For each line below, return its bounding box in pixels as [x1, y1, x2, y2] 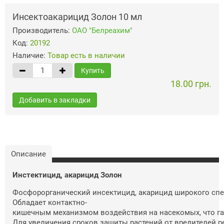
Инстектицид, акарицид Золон [12, 170, 124, 179]
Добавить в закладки [19, 95, 90, 104]
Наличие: [12, 50, 47, 60]
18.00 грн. [170, 78, 211, 89]
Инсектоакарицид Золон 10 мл [12, 11, 142, 22]
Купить [81, 66, 104, 74]
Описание [11, 149, 46, 158]
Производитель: [12, 25, 72, 35]
